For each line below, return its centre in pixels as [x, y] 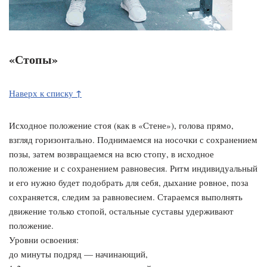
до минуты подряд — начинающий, [78, 254]
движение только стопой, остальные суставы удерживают [121, 211]
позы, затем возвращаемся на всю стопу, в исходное [111, 153]
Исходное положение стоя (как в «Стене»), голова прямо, [121, 125]
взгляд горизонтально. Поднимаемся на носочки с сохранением [133, 139]
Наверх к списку [42, 93]
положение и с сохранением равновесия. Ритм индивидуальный [133, 168]
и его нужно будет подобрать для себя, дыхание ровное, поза [129, 182]
